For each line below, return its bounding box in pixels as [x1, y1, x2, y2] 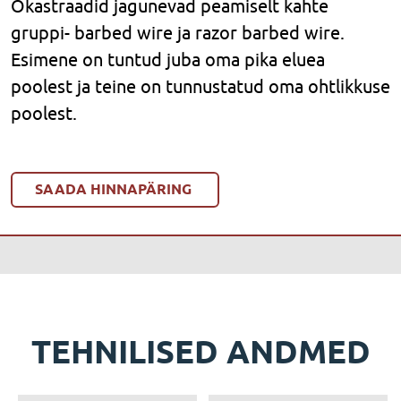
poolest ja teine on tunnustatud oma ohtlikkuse [11, 76, 390, 97]
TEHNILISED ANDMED [30, 332, 371, 371]
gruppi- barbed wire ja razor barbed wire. [11, 22, 345, 43]
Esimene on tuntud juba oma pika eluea [11, 49, 325, 70]
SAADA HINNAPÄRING [35, 181, 195, 198]
